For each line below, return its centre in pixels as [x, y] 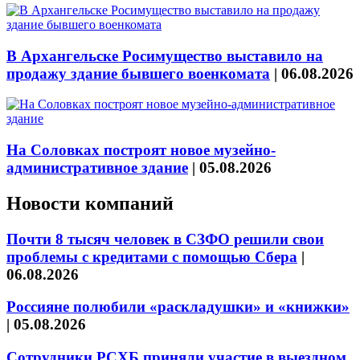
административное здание [97, 167]
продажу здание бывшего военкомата [138, 73]
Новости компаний [90, 203]
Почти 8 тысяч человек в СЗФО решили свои [165, 239]
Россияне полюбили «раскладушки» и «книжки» [178, 307]
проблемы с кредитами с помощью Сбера [152, 256]
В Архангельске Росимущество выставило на [165, 55]
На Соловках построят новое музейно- [141, 149]
